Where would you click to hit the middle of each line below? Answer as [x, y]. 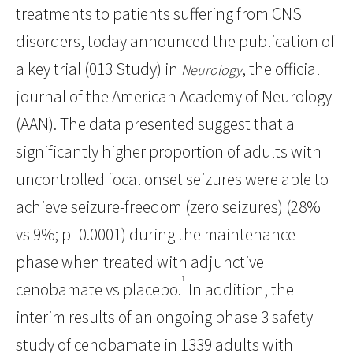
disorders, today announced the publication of [175, 42]
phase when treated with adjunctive [140, 262]
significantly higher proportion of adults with [169, 152]
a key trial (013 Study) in [98, 69]
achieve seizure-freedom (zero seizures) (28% [168, 207]
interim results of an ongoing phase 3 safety [164, 318]
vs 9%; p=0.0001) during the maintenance [156, 235]
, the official [281, 69]
